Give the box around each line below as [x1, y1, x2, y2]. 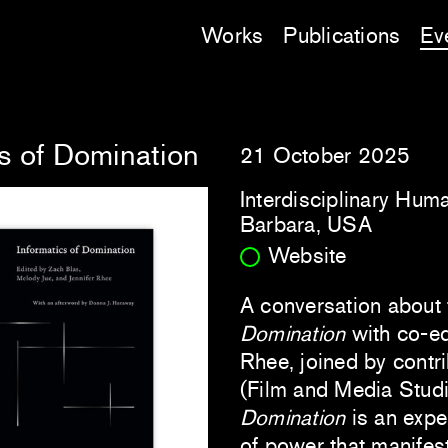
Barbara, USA [240, 211, 372, 237]
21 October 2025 [240, 142, 411, 168]
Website [268, 243, 347, 269]
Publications [283, 23, 401, 49]
